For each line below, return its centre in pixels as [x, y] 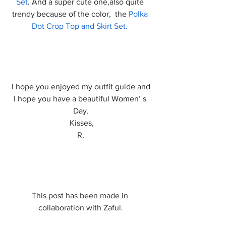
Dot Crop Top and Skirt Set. [80, 26]
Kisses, [82, 123]
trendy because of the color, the [70, 14]
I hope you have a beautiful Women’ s [81, 99]
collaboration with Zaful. [81, 208]
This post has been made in [81, 195]
